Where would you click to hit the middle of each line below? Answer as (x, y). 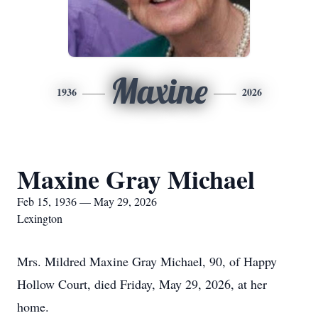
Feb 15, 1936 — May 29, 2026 (87, 201)
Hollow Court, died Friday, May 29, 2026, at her (142, 284)
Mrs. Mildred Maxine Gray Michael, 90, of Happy (147, 261)
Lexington (40, 218)
